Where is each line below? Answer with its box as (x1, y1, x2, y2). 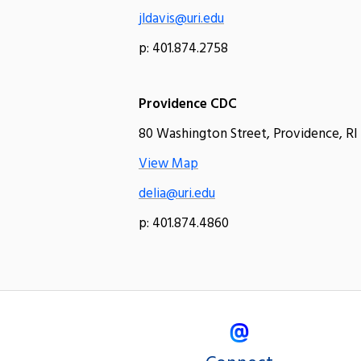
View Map (139, 152, 198, 175)
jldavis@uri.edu (139, 7, 224, 30)
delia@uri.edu (139, 182, 215, 205)
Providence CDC (139, 93, 237, 115)
